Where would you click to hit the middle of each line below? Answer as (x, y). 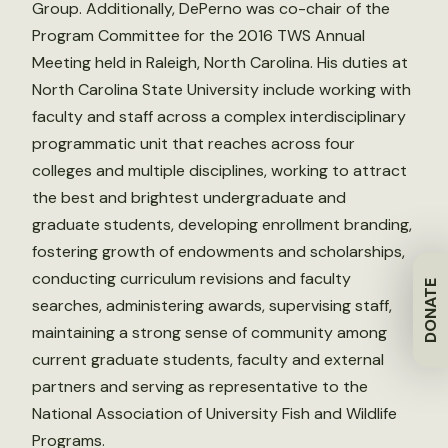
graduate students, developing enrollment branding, (222, 224)
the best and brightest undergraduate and (189, 197)
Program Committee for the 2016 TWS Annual (198, 35)
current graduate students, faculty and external (208, 359)
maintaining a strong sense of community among (209, 332)
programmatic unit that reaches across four (193, 143)
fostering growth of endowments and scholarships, (218, 251)
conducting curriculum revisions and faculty (191, 278)
